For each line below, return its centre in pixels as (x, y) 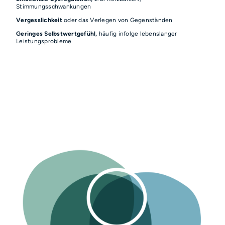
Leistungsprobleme (44, 41)
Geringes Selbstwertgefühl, (58, 34)
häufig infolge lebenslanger (138, 34)
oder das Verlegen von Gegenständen (117, 20)
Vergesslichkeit (39, 20)
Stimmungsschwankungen (54, 6)
